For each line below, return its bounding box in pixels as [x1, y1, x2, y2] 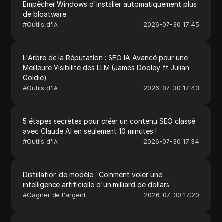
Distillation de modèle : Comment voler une [23, 170, 163, 179]
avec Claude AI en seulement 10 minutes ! [23, 126, 157, 135]
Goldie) [23, 73, 47, 82]
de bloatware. [23, 9, 68, 18]
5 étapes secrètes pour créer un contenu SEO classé [23, 116, 196, 125]
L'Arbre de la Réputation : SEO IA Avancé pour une [23, 53, 188, 62]
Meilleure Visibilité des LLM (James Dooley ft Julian [23, 63, 190, 72]
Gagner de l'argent [27, 190, 86, 199]
